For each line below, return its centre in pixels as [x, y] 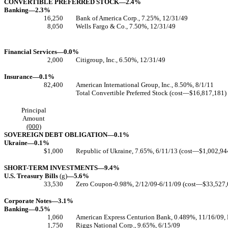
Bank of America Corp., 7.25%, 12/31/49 [132, 18]
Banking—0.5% [27, 209]
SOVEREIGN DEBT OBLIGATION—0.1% [67, 135]
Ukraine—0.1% [27, 143]
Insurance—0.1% [29, 77]
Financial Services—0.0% [41, 52]
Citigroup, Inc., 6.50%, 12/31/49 [121, 60]
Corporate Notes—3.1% [39, 201]
